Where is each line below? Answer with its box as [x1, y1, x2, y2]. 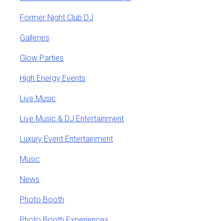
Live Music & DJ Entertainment [20, 113, 124, 123]
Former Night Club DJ [20, 12, 94, 22]
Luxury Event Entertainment [20, 134, 113, 144]
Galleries [20, 33, 50, 42]
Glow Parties [20, 53, 64, 63]
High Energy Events [20, 73, 86, 83]
